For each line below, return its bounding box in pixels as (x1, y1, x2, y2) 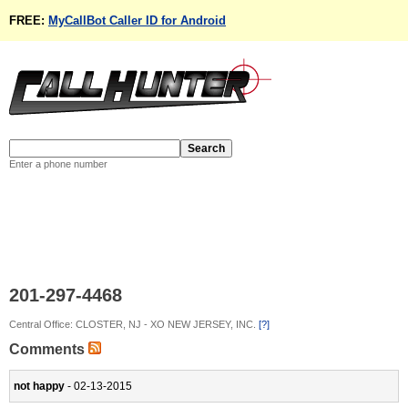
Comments (9, 342, 88, 358)
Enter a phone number (9, 158, 107, 169)
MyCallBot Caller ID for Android (48, 14, 226, 27)
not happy (14, 380, 65, 393)
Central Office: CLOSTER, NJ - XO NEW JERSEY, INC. (9, 318, 259, 330)
